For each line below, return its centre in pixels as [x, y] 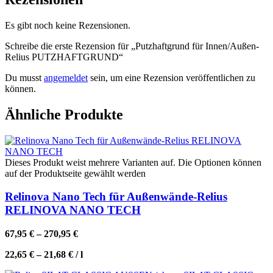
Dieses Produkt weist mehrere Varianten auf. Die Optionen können [133, 162]
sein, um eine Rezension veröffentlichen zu [172, 77]
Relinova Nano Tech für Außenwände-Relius [116, 197]
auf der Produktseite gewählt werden [75, 173]
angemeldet [66, 77]
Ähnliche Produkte [64, 114]
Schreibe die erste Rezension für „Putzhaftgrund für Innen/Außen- [132, 46]
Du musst [24, 77]
